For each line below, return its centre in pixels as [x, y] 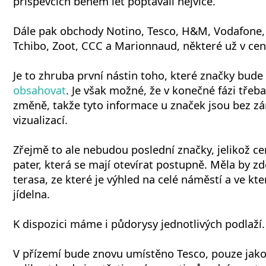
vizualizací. [40, 120]
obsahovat [39, 90]
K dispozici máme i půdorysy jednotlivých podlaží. [139, 224]
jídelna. [31, 194]
